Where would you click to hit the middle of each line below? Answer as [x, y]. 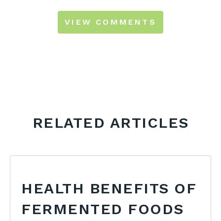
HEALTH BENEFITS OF [109, 188]
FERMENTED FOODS [103, 209]
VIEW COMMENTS [110, 22]
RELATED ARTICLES [110, 122]
